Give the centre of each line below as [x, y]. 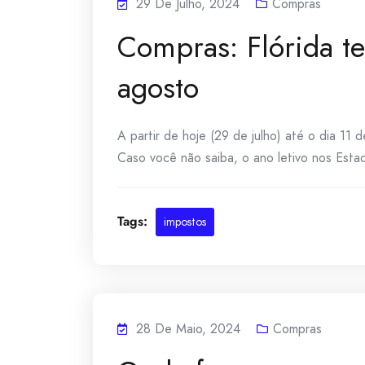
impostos [185, 222]
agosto [158, 88]
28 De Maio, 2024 [188, 329]
